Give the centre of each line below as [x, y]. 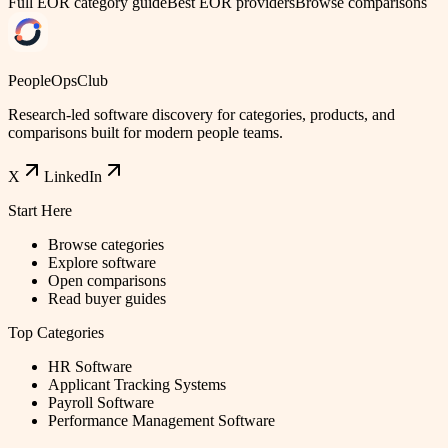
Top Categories [56, 332]
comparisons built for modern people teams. [145, 132]
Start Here [40, 210]
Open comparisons [107, 280]
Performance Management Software [161, 420]
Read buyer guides [107, 298]
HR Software [90, 366]
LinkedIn [73, 176]
